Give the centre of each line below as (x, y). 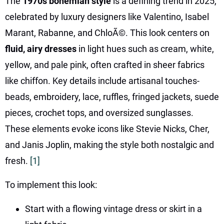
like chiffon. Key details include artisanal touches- (102, 80)
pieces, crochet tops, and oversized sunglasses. (99, 112)
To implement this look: (51, 184)
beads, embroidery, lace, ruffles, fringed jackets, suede (112, 96)
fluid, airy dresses (42, 48)
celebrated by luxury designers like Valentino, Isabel (107, 16)
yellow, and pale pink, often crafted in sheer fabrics (105, 64)
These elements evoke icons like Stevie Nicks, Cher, (107, 128)
